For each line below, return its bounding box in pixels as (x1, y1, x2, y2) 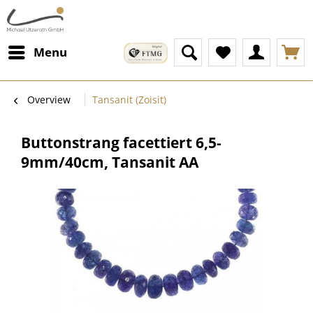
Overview (27, 93, 71, 106)
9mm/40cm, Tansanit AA (21, 152, 198, 172)
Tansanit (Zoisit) (92, 93, 166, 106)
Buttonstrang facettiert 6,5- (21, 133, 221, 152)
